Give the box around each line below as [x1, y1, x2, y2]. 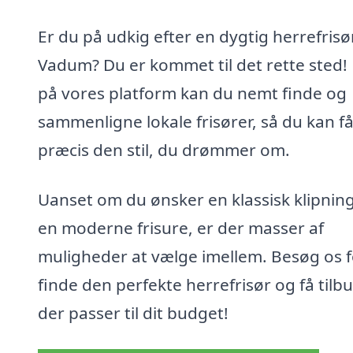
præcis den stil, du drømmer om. [38, 138, 290, 161]
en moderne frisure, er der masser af [38, 217, 324, 240]
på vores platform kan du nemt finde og [38, 81, 347, 104]
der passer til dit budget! [38, 302, 229, 325]
